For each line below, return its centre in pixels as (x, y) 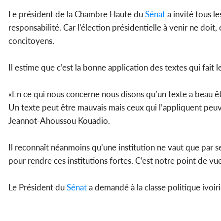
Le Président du (37, 187)
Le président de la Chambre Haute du (77, 14)
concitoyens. (31, 41)
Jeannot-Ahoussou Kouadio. (59, 121)
